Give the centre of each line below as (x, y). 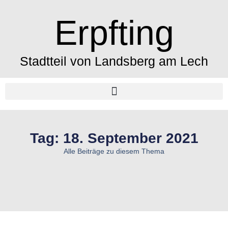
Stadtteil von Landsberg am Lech (114, 61)
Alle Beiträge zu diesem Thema (114, 151)
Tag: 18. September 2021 (114, 138)
